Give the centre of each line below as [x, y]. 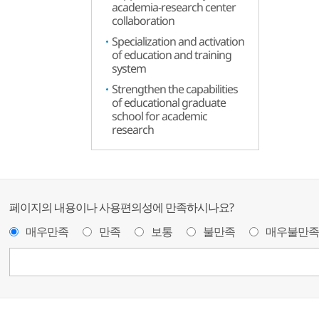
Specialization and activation [178, 41]
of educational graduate [169, 103]
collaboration [143, 21]
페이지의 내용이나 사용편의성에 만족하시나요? [121, 207]
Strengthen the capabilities [175, 89]
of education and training [172, 55]
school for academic [159, 116]
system [129, 68]
